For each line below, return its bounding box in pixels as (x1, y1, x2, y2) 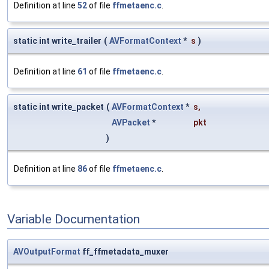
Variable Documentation (7, 211, 140, 226)
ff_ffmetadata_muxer (80, 247, 169, 257)
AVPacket (112, 118, 150, 128)
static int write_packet (13, 102, 104, 112)
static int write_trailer (13, 36, 101, 46)
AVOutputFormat (13, 247, 80, 257)
